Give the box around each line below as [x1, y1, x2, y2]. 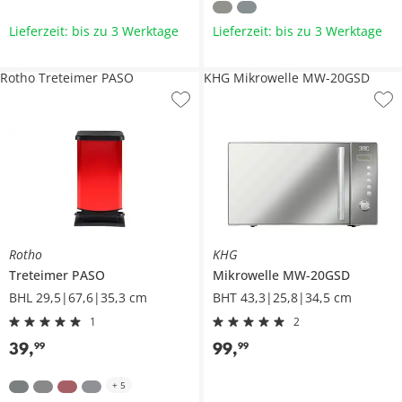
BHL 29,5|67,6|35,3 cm [9, 288, 147, 306]
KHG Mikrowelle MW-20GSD [203, 69, 370, 87]
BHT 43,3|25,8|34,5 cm [212, 288, 352, 306]
